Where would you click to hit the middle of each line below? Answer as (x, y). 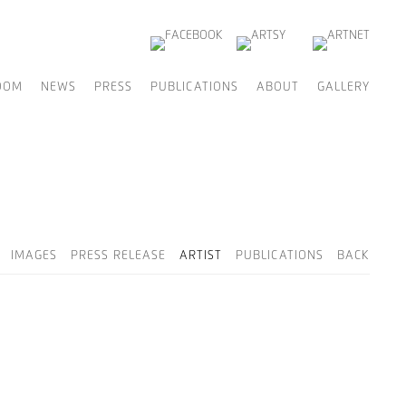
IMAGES (34, 256)
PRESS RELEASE (118, 256)
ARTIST (201, 256)
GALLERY (343, 87)
